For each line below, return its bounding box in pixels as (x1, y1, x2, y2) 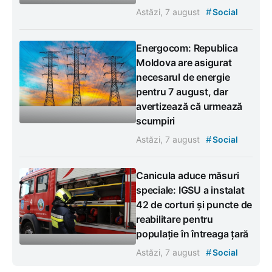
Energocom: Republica (136, 41, 238, 54)
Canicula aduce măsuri (136, 169, 239, 182)
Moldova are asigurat (136, 56, 232, 69)
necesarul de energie (136, 70, 230, 83)
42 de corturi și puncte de (136, 198, 253, 211)
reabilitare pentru (136, 212, 213, 225)
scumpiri (136, 114, 175, 127)
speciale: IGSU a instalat (136, 183, 245, 196)
